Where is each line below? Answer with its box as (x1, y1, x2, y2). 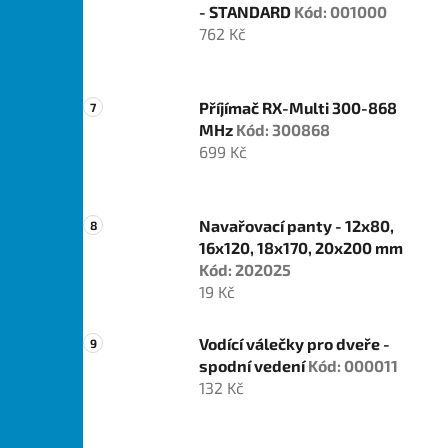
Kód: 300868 (236, 120, 330, 140)
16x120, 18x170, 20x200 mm (199, 238, 403, 258)
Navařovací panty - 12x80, (199, 216, 394, 236)
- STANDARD (199, 2, 294, 22)
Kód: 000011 (308, 356, 398, 376)
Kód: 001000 (294, 2, 387, 22)
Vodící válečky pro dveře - (199, 334, 390, 354)
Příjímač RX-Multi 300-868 (199, 98, 397, 118)
